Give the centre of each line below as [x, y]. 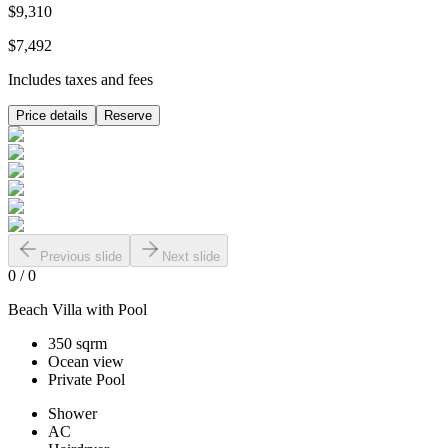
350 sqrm [77, 344]
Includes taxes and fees [80, 80]
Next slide [191, 257]
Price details [52, 116]
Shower [72, 414]
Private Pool [86, 380]
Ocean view [86, 362]
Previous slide [81, 257]
